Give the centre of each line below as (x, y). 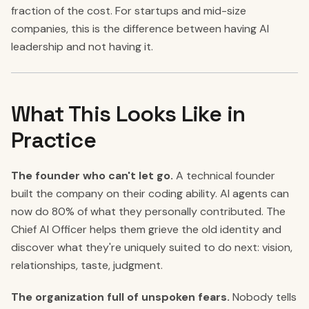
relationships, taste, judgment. (87, 265)
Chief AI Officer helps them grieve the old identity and (146, 229)
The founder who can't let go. (92, 176)
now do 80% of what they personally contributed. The (148, 211)
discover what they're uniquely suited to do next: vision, (152, 247)
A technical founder (224, 176)
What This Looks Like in (128, 114)
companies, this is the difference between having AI (140, 29)
